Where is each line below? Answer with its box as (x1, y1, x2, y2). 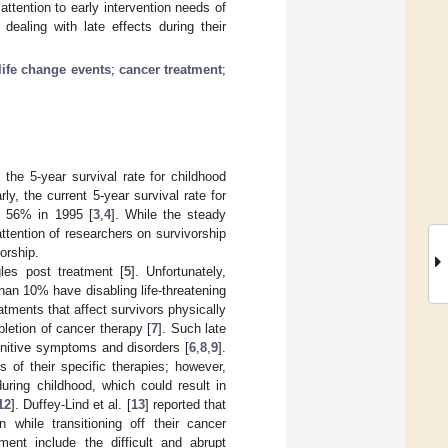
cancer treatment (118, 61, 222, 77)
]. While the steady (110, 206, 227, 222)
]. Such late (158, 320, 227, 336)
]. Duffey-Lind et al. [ (10, 396, 131, 412)
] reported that (144, 396, 227, 412)
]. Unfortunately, (130, 263, 227, 279)
